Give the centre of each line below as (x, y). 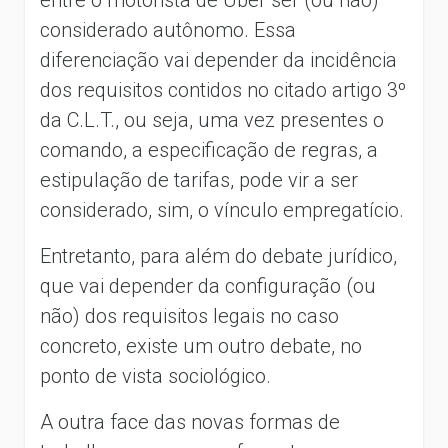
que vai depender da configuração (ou (208, 285)
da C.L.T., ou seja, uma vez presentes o (212, 119)
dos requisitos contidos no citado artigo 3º (223, 89)
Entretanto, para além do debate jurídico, (218, 255)
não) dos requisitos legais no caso (189, 315)
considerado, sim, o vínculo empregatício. (222, 209)
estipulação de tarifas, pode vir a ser (199, 179)
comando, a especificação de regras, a (209, 149)
